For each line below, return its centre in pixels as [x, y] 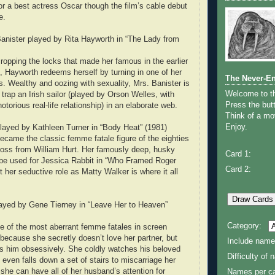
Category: [244, 226]
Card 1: [238, 154]
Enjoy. [236, 127]
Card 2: [238, 170]
